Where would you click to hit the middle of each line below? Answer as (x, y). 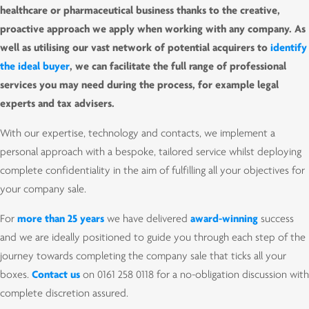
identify (289, 48)
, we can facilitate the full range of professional (178, 67)
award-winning (224, 219)
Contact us (56, 275)
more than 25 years (61, 219)
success (276, 219)
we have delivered (147, 219)
